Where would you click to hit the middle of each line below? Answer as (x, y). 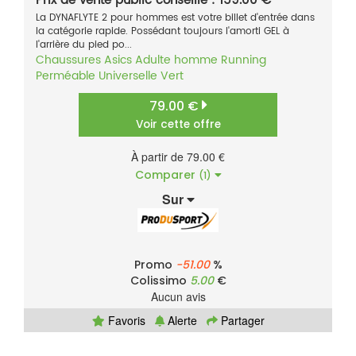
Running (244, 60)
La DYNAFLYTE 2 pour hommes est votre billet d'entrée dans (175, 18)
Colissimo (160, 281)
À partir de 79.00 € (178, 157)
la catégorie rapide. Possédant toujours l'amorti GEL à (163, 32)
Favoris (125, 321)
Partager (241, 321)
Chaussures (68, 60)
